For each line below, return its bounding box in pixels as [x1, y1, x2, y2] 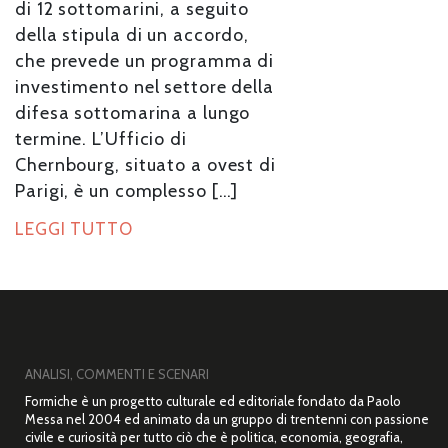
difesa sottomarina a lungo [15, 102, 251, 125]
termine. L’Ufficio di [15, 128, 187, 151]
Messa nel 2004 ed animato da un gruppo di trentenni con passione [25, 410, 429, 427]
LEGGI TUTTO [15, 219, 133, 240]
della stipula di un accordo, [15, 24, 250, 47]
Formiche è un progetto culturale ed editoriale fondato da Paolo [25, 392, 401, 409]
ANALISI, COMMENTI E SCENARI [25, 365, 209, 382]
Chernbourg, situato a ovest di [15, 154, 276, 177]
